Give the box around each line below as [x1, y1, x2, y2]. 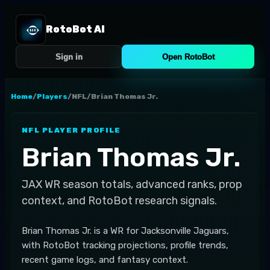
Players [37, 92, 67, 101]
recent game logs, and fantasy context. [22, 254, 188, 265]
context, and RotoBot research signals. [22, 194, 217, 207]
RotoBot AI [46, 24, 105, 35]
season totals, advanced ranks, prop [63, 178, 242, 191]
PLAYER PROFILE [40, 126, 121, 134]
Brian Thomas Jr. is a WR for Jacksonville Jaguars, [22, 225, 229, 236]
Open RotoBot [162, 52, 215, 61]
